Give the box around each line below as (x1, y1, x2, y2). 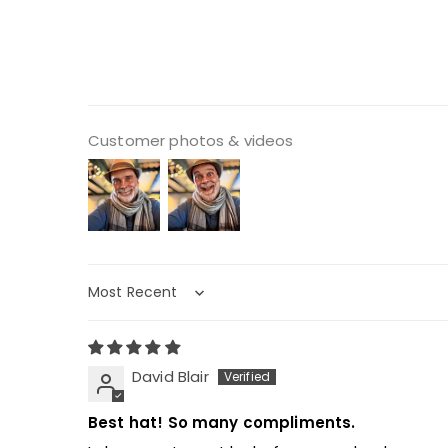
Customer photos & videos (88, 130, 294, 152)
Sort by (87, 290, 146, 314)
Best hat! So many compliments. (88, 412, 356, 434)
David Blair (132, 366, 209, 388)
